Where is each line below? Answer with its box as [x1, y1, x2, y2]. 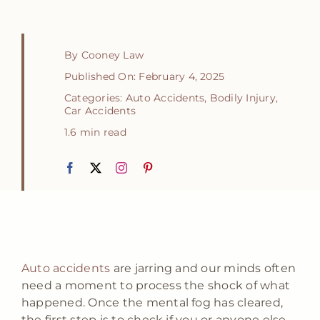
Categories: [64, 91, 126, 104]
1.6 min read [64, 125, 126, 139]
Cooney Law [81, 48, 144, 61]
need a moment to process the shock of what [21, 278, 291, 292]
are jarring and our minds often [110, 261, 296, 275]
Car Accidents [64, 104, 136, 117]
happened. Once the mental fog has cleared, [21, 295, 284, 309]
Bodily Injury [209, 91, 276, 104]
